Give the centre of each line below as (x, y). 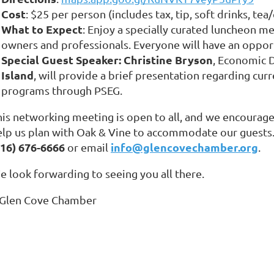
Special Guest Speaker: (62, 59)
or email (88, 147)
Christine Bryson (168, 59)
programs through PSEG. (62, 90)
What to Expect (42, 29)
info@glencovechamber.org (184, 147)
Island (17, 75)
